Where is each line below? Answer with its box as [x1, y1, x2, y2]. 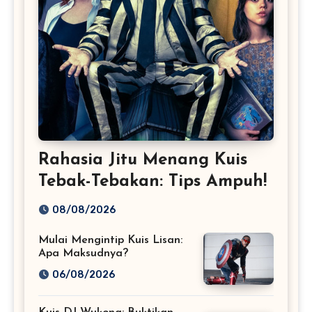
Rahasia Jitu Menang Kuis [38, 152, 247, 169]
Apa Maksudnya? [38, 247, 128, 259]
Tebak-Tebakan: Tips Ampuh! [38, 173, 267, 191]
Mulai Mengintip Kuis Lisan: [38, 234, 182, 246]
